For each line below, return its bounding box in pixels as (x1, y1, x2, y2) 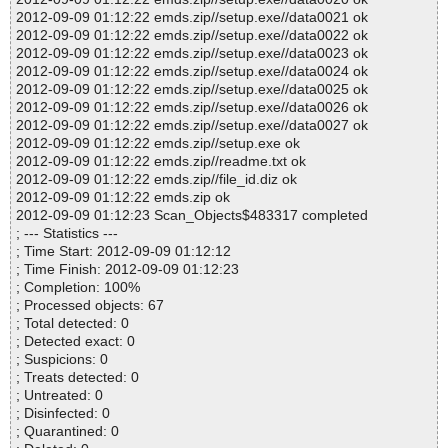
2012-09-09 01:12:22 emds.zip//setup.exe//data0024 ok (16, 63, 368, 80)
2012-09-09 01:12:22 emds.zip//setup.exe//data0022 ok (16, 27, 368, 44)
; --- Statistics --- (16, 225, 118, 242)
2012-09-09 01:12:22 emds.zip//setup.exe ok (16, 135, 300, 152)
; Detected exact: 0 (16, 333, 135, 350)
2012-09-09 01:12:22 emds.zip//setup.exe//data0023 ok (16, 45, 368, 62)
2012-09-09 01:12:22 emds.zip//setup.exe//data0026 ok (16, 99, 368, 116)
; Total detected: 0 (16, 315, 129, 332)
